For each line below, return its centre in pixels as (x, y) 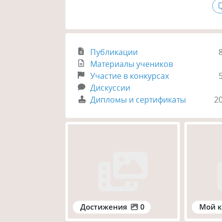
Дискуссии (111, 87)
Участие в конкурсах (130, 76)
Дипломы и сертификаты (138, 99)
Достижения (104, 206)
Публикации (114, 52)
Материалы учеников (132, 64)
